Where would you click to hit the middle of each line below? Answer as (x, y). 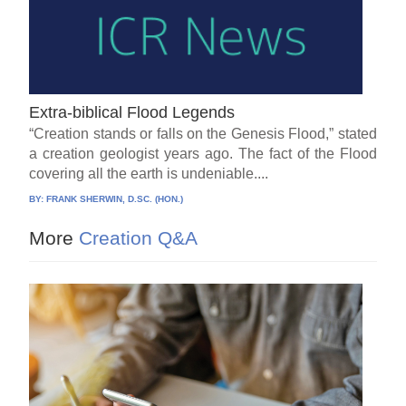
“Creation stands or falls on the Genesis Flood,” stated (203, 133)
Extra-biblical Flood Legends (132, 112)
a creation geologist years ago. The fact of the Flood (203, 153)
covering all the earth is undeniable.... (149, 173)
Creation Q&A (136, 237)
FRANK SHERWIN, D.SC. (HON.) (115, 198)
